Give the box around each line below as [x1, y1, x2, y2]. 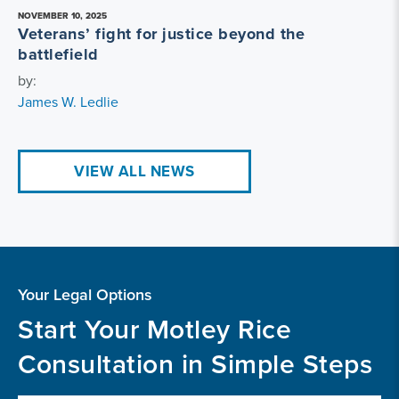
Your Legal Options [18, 282, 152, 305]
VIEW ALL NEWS [74, 159, 195, 182]
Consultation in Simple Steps [18, 344, 372, 383]
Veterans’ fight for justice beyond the [18, 21, 305, 45]
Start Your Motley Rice [18, 309, 291, 348]
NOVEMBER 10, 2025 [18, 8, 107, 22]
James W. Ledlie [18, 91, 118, 111]
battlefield [18, 42, 99, 66]
